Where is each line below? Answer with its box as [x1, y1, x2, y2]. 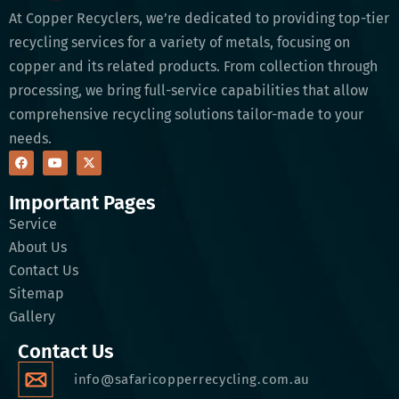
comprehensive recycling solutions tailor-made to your [9, 106, 363, 124]
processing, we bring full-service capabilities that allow [9, 82, 368, 100]
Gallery [9, 308, 55, 326]
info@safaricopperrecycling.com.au [74, 371, 311, 388]
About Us [9, 239, 67, 256]
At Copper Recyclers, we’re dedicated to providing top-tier [9, 10, 389, 28]
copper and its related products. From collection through [9, 58, 378, 76]
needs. [9, 130, 52, 148]
